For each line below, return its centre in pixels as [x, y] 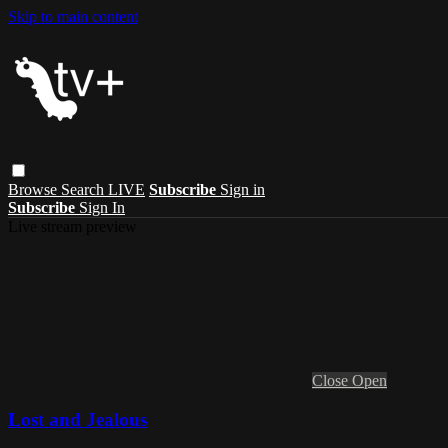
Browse [34, 189]
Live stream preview [72, 226]
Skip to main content [73, 16]
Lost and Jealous [77, 419]
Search [84, 189]
